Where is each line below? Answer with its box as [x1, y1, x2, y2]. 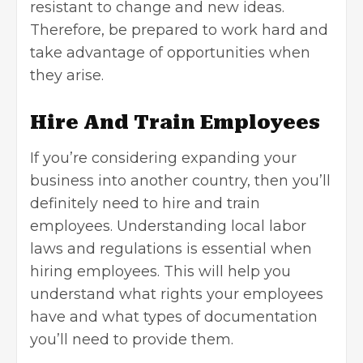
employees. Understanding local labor [30, 216, 306, 235]
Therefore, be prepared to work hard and [30, 20, 328, 39]
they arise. [30, 66, 104, 84]
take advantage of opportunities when [30, 43, 310, 62]
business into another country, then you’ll [30, 171, 331, 190]
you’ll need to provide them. [30, 330, 233, 348]
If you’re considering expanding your [30, 148, 297, 167]
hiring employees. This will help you [30, 262, 291, 280]
